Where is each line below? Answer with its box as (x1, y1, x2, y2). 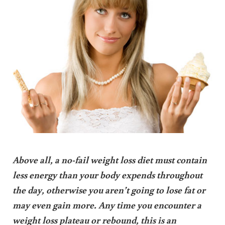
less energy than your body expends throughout (12, 168, 202, 181)
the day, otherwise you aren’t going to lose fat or (12, 183, 205, 196)
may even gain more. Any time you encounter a (12, 198, 201, 211)
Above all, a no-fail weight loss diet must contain (12, 153, 207, 166)
